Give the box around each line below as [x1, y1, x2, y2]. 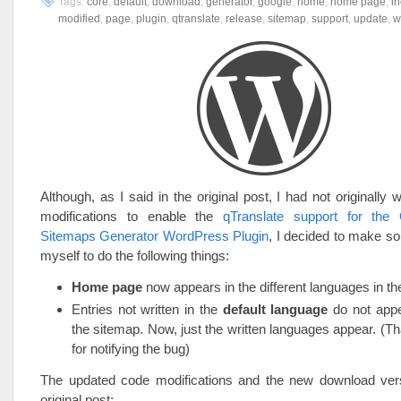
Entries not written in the [72, 302, 223, 317]
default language [222, 302, 328, 317]
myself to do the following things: [40, 248, 229, 263]
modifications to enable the [40, 209, 224, 224]
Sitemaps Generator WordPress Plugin [40, 228, 269, 243]
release [226, 13, 262, 25]
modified [58, 13, 100, 25]
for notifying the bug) [72, 341, 190, 356]
